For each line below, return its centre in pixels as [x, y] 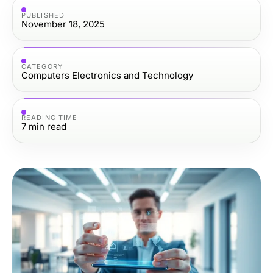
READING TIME [50, 117]
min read [48, 126]
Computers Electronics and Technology [107, 75]
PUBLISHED [43, 15]
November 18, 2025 [63, 24]
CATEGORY [42, 66]
